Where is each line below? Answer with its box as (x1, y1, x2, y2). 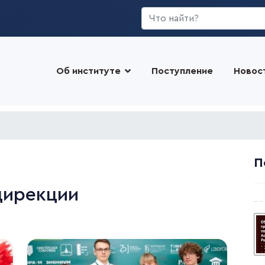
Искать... (141, 9, 180, 18)
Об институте (56, 66, 121, 76)
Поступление (151, 66, 213, 76)
